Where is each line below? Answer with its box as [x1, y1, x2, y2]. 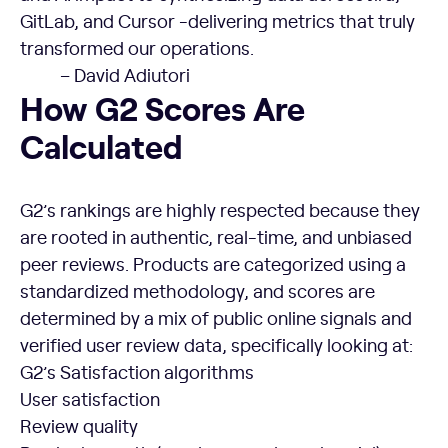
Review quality [20, 413, 138, 439]
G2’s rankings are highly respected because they [20, 197, 420, 223]
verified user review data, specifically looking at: [20, 332, 413, 358]
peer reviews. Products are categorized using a [20, 251, 406, 277]
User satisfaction [20, 386, 160, 412]
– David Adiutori [60, 62, 190, 88]
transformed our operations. [20, 35, 254, 61]
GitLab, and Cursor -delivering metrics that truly [20, 8, 415, 34]
